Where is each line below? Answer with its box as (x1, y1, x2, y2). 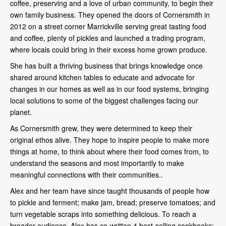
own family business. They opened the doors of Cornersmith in (10, 9, 210, 20)
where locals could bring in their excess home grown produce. (10, 44, 207, 54)
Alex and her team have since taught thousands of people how (10, 185, 209, 196)
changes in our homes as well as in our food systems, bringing (10, 83, 209, 94)
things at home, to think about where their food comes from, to (10, 146, 209, 156)
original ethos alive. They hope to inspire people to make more (10, 134, 209, 145)
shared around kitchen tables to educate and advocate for (10, 72, 195, 82)
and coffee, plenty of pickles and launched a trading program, (10, 32, 205, 43)
